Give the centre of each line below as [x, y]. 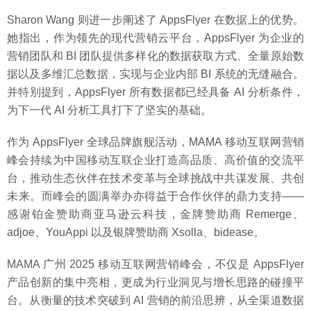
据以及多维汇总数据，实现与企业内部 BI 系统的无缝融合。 [155, 74]
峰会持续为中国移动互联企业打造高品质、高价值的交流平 [155, 160]
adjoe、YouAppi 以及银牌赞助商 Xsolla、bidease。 [136, 233]
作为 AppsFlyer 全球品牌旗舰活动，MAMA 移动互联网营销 [155, 142]
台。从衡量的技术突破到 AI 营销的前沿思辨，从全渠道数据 [155, 301]
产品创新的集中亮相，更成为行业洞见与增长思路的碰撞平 [155, 283]
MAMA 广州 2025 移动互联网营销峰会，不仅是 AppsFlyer [155, 264]
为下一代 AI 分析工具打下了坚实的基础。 [109, 110]
